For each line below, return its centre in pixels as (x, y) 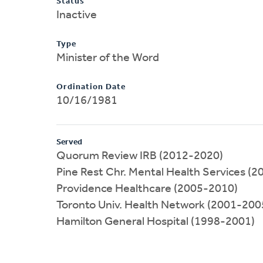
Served (69, 142)
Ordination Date (91, 87)
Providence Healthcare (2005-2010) (147, 189)
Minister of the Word (108, 58)
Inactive (77, 15)
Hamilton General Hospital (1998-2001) (156, 222)
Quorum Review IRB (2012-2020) (140, 156)
